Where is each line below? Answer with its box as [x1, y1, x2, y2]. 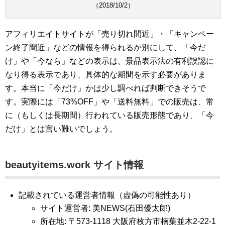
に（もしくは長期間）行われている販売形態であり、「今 [5, 110, 214, 120]
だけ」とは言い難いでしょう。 [5, 124, 118, 133]
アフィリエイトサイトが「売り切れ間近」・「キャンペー [5, 29, 214, 38]
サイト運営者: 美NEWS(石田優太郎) [40, 203, 171, 212]
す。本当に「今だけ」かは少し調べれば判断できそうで [5, 83, 206, 92]
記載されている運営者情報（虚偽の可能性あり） [19, 190, 196, 199]
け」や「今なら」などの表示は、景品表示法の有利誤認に [5, 56, 214, 65]
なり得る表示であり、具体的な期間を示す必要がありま [5, 70, 206, 79]
